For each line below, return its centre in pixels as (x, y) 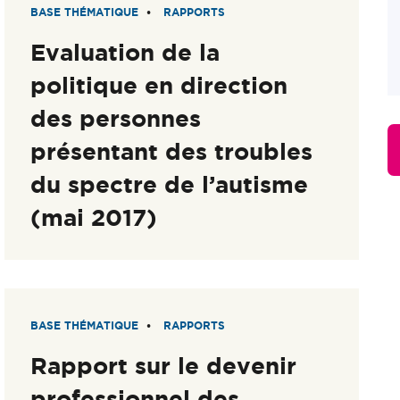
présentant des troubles (172, 151)
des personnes (116, 118)
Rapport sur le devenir (164, 366)
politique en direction (159, 85)
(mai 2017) (94, 217)
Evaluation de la (125, 52)
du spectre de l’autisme (170, 184)
